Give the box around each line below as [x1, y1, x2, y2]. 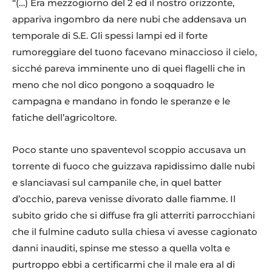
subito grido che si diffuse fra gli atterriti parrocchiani [12, 209, 255, 222]
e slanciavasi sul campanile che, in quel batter [12, 177, 222, 189]
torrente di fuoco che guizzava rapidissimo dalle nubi [12, 160, 255, 172]
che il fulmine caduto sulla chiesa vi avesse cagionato [12, 226, 257, 238]
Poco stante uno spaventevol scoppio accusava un [12, 144, 246, 156]
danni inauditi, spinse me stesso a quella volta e [12, 242, 230, 254]
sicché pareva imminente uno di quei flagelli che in [12, 63, 245, 75]
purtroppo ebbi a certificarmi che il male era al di [12, 259, 235, 271]
